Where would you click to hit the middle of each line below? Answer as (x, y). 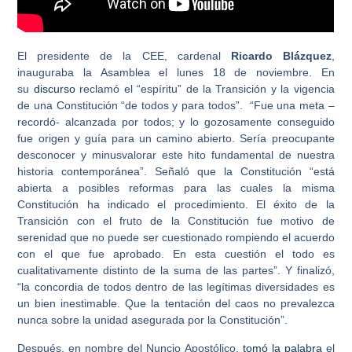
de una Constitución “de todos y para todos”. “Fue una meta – (176, 106)
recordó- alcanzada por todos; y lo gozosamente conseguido (176, 122)
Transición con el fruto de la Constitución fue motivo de (176, 221)
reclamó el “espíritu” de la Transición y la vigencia (205, 89)
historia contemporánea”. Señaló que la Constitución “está (176, 172)
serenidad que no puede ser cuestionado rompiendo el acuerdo (176, 238)
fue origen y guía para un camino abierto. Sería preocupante (176, 139)
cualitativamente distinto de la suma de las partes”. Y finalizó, (176, 271)
